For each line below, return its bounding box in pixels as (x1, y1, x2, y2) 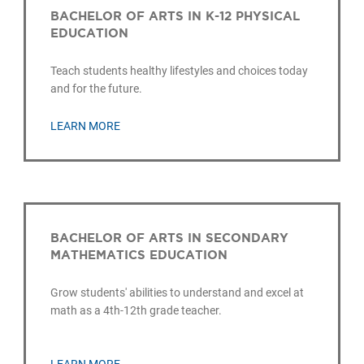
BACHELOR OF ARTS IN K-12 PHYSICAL (50, 9, 301, 24)
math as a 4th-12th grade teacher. (50, 303, 223, 317)
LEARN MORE (50, 119, 121, 132)
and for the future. (50, 82, 143, 96)
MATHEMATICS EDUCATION (50, 247, 228, 262)
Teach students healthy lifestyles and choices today (50, 64, 309, 78)
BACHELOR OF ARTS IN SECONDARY (50, 230, 289, 245)
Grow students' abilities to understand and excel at (50, 285, 305, 299)
